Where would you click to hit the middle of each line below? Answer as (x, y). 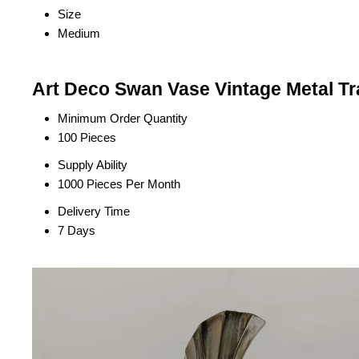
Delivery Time (94, 212)
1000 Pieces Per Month (119, 184)
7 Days (77, 231)
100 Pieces (87, 138)
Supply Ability (93, 165)
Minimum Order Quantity (123, 119)
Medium (79, 34)
